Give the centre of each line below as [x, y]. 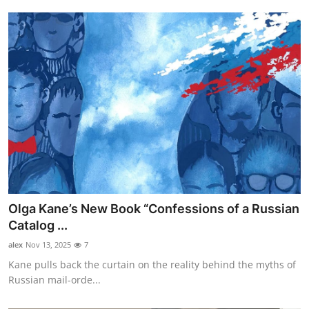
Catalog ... [38, 225]
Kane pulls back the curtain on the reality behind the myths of [152, 264]
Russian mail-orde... [54, 279]
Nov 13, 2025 [48, 244]
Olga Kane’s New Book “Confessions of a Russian [154, 208]
